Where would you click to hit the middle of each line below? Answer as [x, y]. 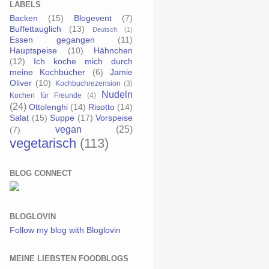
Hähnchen [113, 50]
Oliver [21, 83]
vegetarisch [43, 143]
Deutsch [105, 29]
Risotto [101, 107]
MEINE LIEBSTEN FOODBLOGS [69, 258]
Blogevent [93, 18]
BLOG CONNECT [41, 173]
